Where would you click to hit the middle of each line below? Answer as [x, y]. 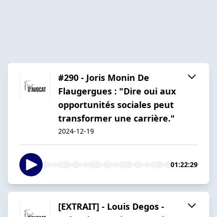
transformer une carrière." [116, 118]
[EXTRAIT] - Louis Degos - [111, 206]
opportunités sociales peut [116, 104]
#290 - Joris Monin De [104, 77]
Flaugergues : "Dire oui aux [117, 91]
